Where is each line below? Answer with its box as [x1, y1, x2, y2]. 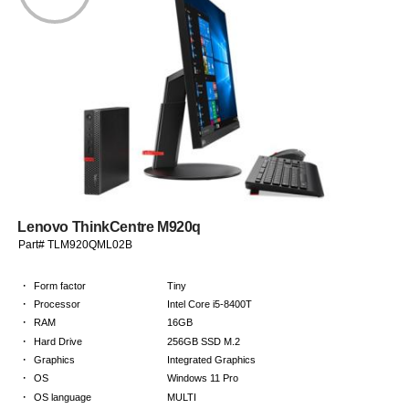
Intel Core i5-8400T [167, 299, 253, 310]
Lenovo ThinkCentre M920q [17, 219, 202, 236]
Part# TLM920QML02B [18, 238, 133, 252]
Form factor [34, 279, 87, 291]
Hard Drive [34, 335, 83, 347]
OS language [34, 391, 92, 403]
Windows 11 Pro [167, 372, 239, 384]
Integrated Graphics [167, 354, 257, 366]
